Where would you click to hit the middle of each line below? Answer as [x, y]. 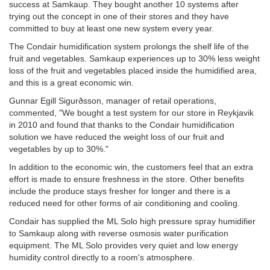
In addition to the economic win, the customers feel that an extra [131, 167]
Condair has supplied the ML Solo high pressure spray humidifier [132, 221]
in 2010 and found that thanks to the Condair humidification [122, 125]
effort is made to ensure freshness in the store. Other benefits [127, 179]
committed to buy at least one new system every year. [111, 28]
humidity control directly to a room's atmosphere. [102, 257]
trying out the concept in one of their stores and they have [119, 16]
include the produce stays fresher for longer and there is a [120, 191]
